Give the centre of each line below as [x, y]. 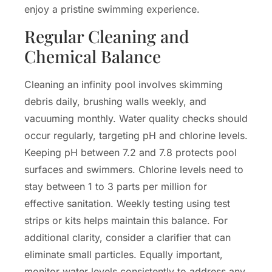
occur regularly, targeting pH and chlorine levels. [136, 135]
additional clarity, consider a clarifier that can [127, 237]
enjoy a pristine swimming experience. [112, 9]
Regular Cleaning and [107, 36]
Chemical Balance [93, 56]
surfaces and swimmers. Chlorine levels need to [134, 169]
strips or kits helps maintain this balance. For [126, 220]
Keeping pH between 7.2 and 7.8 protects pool [131, 152]
